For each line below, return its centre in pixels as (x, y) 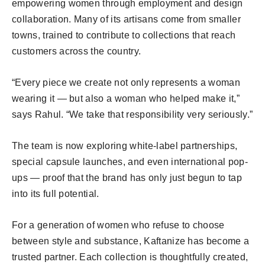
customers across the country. (77, 51)
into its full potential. (56, 193)
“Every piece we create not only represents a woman (126, 82)
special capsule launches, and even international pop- (130, 161)
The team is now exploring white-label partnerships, (125, 146)
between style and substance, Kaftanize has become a (131, 241)
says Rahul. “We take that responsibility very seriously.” (132, 114)
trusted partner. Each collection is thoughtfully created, (130, 257)
